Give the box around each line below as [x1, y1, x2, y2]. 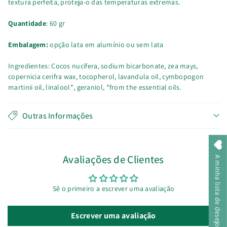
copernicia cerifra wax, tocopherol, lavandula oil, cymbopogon [8, 71, 204, 81]
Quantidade [8, 18, 46, 28]
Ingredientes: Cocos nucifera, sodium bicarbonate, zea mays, [8, 61, 198, 70]
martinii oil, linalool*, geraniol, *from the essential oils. [8, 82, 181, 92]
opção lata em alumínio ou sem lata [48, 40, 164, 49]
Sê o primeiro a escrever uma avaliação [52, 183, 175, 193]
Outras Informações [22, 110, 93, 121]
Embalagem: [8, 40, 48, 49]
